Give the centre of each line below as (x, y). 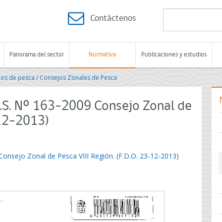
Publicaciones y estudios (174, 55)
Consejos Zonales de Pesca (78, 78)
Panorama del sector (36, 55)
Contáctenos (113, 19)
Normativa (102, 55)
